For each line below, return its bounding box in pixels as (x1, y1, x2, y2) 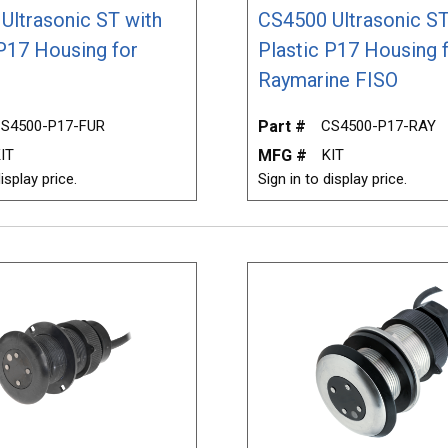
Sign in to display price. (257, 169, 407, 188)
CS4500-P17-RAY (320, 116, 436, 135)
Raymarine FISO (257, 67, 398, 92)
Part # (257, 116, 306, 136)
